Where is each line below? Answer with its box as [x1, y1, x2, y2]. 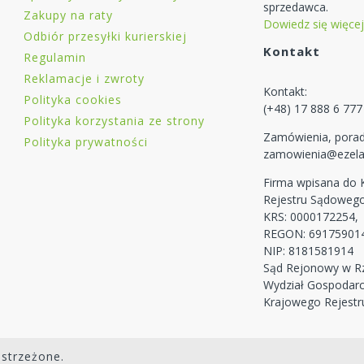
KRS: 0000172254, [263, 209, 359, 225]
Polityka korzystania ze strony [24, 113, 205, 129]
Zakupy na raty [24, 7, 113, 24]
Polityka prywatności [24, 134, 148, 150]
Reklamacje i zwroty [24, 71, 145, 87]
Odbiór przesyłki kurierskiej [24, 28, 187, 45]
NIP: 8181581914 [263, 243, 354, 259]
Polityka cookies [24, 92, 122, 108]
